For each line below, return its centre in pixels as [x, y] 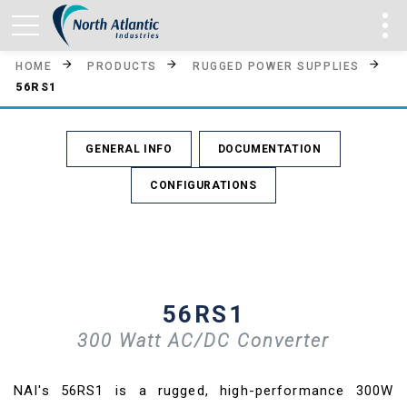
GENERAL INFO [129, 149]
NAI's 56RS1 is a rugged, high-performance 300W [203, 391]
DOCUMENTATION [269, 149]
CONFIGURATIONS [203, 185]
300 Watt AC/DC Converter [203, 341]
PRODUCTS [122, 66]
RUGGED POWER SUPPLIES [276, 66]
